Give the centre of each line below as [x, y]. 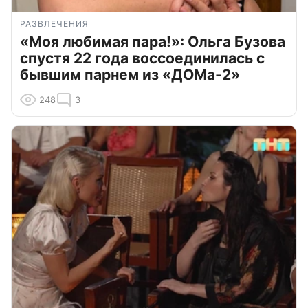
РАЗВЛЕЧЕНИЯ [54, 23]
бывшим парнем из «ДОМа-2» [130, 74]
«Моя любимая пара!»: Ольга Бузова [153, 41]
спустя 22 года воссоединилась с [142, 58]
